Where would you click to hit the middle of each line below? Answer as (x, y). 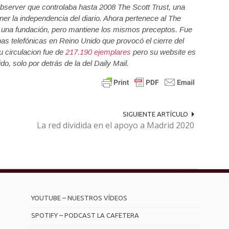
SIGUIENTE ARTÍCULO (155, 114)
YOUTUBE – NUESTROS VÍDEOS (79, 198)
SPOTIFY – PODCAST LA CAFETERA (85, 215)
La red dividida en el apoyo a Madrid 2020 (115, 125)
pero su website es (163, 52)
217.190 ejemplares (98, 52)
